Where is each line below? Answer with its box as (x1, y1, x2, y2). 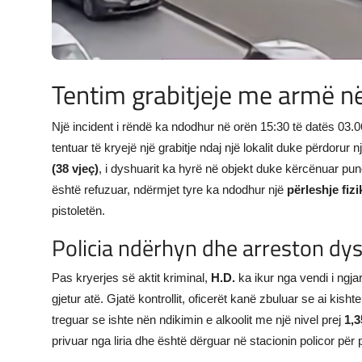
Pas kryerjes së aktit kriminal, (52, 271, 211, 285)
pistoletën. (52, 204, 105, 218)
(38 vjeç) (52, 162, 99, 176)
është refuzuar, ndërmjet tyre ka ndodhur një (52, 183, 287, 197)
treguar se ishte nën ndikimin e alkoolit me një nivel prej (52, 313, 344, 327)
